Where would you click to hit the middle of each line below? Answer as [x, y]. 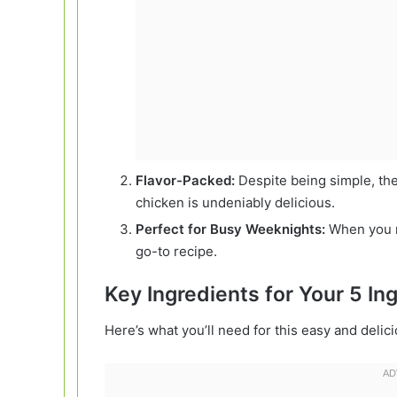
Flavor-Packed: [185, 181]
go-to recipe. [176, 252]
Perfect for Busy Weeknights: [230, 230]
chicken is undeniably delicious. [235, 203]
